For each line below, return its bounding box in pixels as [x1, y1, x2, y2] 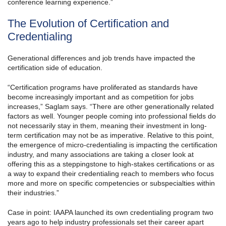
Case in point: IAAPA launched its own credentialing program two [8, 208, 213, 217]
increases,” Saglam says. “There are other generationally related [8, 102, 214, 111]
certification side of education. [8, 64, 102, 72]
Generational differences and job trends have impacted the [8, 54, 195, 63]
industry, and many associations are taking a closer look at [8, 150, 194, 159]
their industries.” [8, 189, 59, 197]
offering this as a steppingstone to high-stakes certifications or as [8, 160, 214, 168]
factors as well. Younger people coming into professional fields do [8, 112, 216, 121]
